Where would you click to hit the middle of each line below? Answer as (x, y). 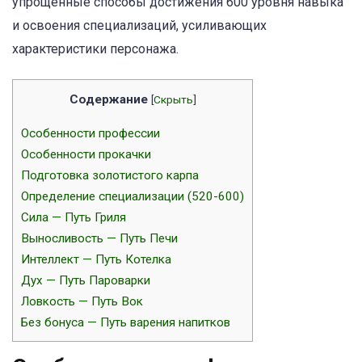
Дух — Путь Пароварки (86, 281)
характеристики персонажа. (95, 49)
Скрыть (173, 100)
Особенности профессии (90, 134)
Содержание (108, 100)
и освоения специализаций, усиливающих (139, 25)
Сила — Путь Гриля (74, 218)
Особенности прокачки (86, 155)
